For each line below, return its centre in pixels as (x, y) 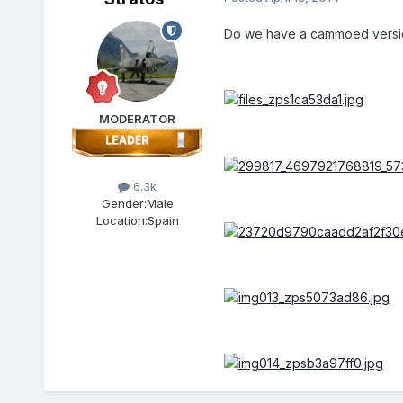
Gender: (124, 204)
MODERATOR (138, 119)
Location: (121, 221)
